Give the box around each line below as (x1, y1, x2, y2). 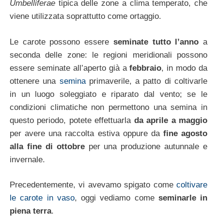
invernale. (10, 155, 45, 164)
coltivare (176, 180, 207, 190)
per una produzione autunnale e (84, 141, 207, 151)
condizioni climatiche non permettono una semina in (10, 102, 207, 112)
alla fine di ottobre (10, 141, 85, 151)
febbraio (129, 63, 162, 73)
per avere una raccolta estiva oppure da (10, 128, 163, 138)
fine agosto (163, 128, 207, 138)
